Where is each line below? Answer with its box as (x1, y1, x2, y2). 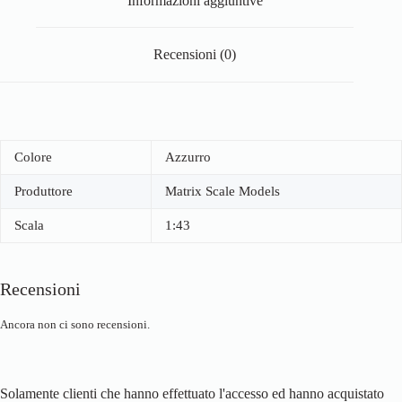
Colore (14, 150, 52, 165)
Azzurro (165, 150, 211, 165)
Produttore (14, 184, 73, 199)
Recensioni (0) (153, 47, 237, 63)
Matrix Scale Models (165, 184, 280, 199)
